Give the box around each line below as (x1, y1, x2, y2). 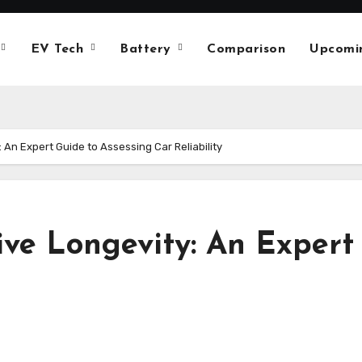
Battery (120, 43, 175, 56)
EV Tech (30, 43, 88, 56)
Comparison (207, 43, 286, 56)
